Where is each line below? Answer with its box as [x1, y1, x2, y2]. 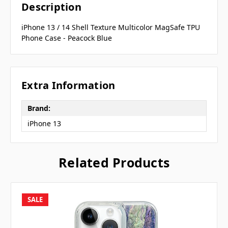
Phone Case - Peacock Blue [21, 33, 112, 43]
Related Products [59, 153, 169, 171]
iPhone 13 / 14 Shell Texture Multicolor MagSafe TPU [21, 22, 200, 33]
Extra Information [21, 78, 116, 92]
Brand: [27, 103, 50, 113]
